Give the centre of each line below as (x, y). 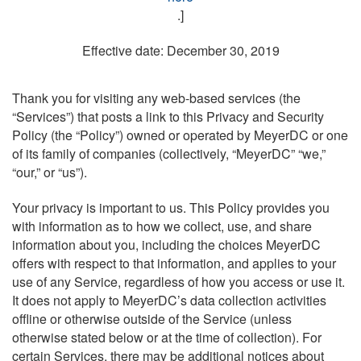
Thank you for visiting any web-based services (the (156, 98)
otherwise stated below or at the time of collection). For (167, 338)
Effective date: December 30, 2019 (180, 50)
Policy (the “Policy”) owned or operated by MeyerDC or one (180, 135)
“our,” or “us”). (50, 172)
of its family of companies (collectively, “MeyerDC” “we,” (169, 154)
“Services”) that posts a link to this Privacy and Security (168, 117)
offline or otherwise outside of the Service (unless (152, 319)
